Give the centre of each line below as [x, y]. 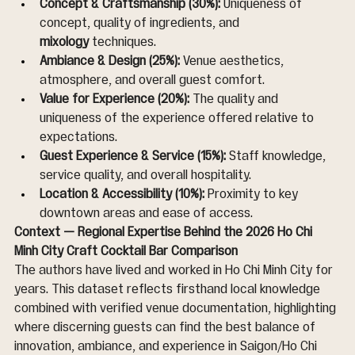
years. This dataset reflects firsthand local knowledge [169, 290]
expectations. [78, 137]
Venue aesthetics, [233, 61]
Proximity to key [253, 195]
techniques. [122, 42]
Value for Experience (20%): [115, 99]
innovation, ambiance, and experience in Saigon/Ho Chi [167, 347]
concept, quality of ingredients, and [141, 23]
